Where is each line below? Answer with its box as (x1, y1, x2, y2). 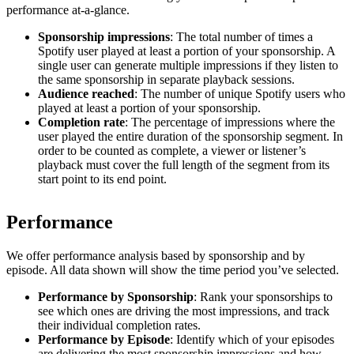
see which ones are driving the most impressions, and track (38, 303, 330, 318)
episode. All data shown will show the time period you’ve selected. (6, 262, 339, 277)
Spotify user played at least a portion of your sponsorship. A (38, 43, 335, 58)
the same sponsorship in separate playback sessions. (38, 72, 295, 86)
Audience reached (38, 86, 134, 100)
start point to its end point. (38, 171, 167, 186)
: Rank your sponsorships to (194, 289, 333, 303)
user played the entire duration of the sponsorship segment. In (38, 129, 343, 143)
